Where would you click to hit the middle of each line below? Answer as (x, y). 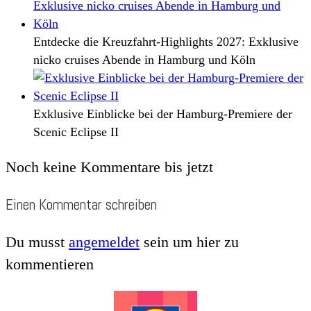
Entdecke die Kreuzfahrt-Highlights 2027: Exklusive (166, 41)
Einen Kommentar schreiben (81, 204)
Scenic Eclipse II (76, 132)
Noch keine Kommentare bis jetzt (109, 167)
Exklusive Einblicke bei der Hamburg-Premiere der (163, 114)
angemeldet (104, 242)
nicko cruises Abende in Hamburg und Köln (144, 59)
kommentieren (50, 264)
